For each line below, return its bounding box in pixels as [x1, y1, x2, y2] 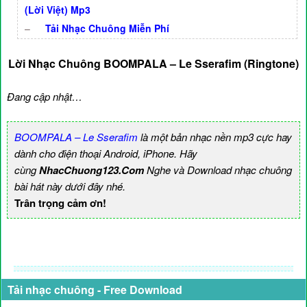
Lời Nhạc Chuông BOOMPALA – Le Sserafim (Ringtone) [8, 56, 299, 71]
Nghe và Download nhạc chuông [144, 162, 292, 177]
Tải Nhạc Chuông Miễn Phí [45, 21, 169, 35]
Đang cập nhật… [7, 89, 82, 103]
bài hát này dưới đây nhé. [14, 179, 125, 193]
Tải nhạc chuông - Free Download [8, 282, 182, 297]
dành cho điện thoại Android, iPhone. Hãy [14, 146, 197, 160]
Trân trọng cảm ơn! [14, 195, 106, 210]
